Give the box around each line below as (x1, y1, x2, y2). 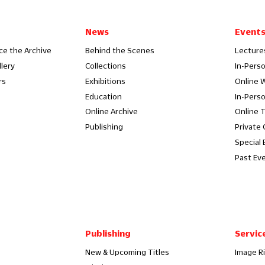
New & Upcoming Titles (85, 247, 169, 256)
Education (85, 92, 122, 101)
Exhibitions (85, 76, 125, 85)
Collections (85, 62, 126, 70)
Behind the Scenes (85, 46, 154, 55)
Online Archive (85, 107, 138, 116)
